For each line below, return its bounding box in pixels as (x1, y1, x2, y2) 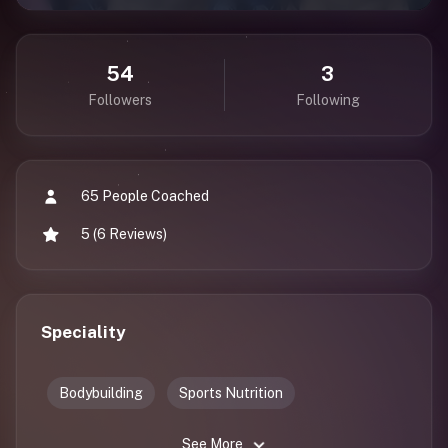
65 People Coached (81, 188, 209, 204)
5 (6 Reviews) (81, 226, 167, 242)
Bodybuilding (59, 385, 143, 401)
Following (295, 92, 360, 108)
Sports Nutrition (179, 385, 283, 401)
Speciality (41, 322, 126, 342)
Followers (88, 92, 153, 108)
